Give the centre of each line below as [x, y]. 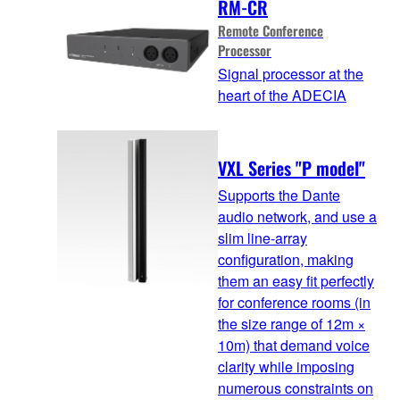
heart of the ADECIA [282, 96]
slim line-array [262, 238]
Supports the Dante [279, 196]
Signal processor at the [291, 74]
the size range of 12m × [292, 324]
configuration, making [286, 260]
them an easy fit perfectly [296, 281]
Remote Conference [271, 31]
